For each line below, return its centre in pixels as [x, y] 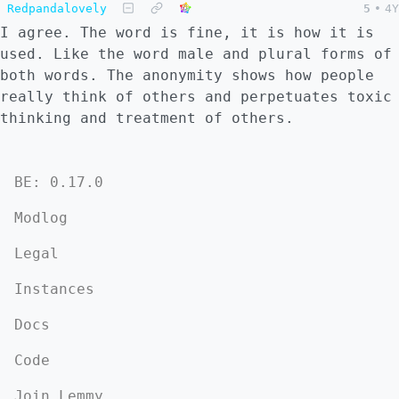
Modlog [41, 218]
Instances [54, 289]
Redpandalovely [57, 8]
